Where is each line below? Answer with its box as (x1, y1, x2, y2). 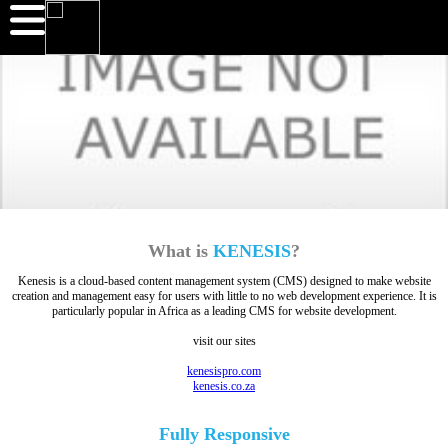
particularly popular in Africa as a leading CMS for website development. (51, 304, 397, 319)
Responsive (203, 424, 290, 445)
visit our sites (192, 334, 256, 349)
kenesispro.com (187, 364, 261, 379)
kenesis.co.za (193, 379, 255, 394)
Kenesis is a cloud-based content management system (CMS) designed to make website (17, 274, 431, 289)
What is (148, 241, 208, 262)
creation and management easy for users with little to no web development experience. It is (11, 289, 437, 304)
